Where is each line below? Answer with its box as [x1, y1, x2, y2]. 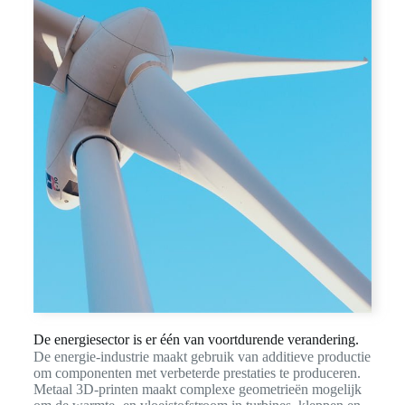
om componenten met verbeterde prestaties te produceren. [33, 365, 361, 381]
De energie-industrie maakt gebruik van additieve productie [33, 349, 371, 365]
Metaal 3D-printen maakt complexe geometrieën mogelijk [33, 381, 362, 398]
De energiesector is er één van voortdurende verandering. [33, 332, 359, 348]
